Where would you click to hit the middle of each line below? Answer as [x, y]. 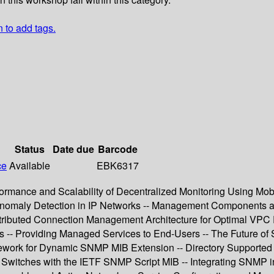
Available [30, 166]
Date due [73, 149]
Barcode [118, 149]
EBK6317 [118, 166]
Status [30, 149]
